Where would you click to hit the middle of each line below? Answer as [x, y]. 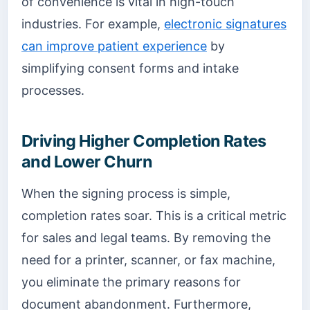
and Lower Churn [87, 161]
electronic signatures [225, 24]
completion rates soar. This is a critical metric [154, 215]
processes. [53, 90]
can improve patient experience [114, 46]
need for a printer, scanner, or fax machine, [148, 259]
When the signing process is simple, [126, 193]
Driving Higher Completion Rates [144, 140]
